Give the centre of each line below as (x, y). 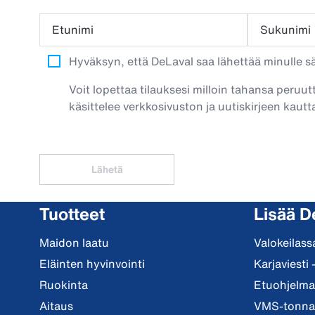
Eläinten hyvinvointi (92, 264)
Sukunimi (285, 30)
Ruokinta (64, 285)
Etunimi (73, 30)
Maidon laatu (74, 243)
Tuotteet (72, 214)
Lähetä (107, 169)
